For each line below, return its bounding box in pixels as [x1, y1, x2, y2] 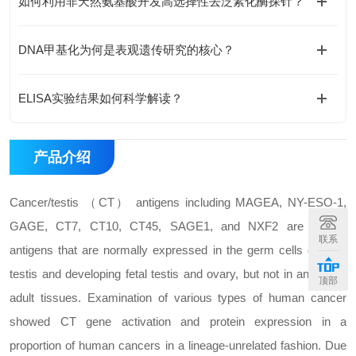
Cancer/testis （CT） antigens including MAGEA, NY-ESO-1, [10, 195, 346, 209]
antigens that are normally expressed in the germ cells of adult [10, 243, 346, 257]
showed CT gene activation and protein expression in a [10, 315, 346, 328]
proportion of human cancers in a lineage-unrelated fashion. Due [10, 339, 346, 352]
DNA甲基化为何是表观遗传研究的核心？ [18, 43, 234, 56]
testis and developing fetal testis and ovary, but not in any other [10, 267, 346, 281]
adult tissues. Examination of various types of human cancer [10, 291, 346, 304]
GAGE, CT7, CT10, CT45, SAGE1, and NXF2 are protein [10, 219, 346, 233]
